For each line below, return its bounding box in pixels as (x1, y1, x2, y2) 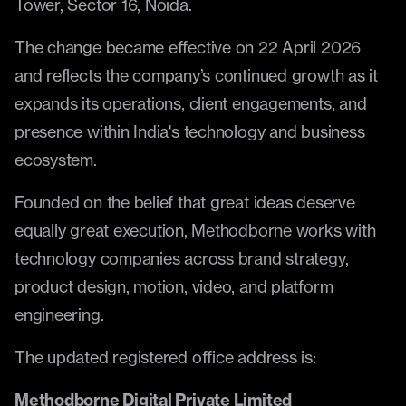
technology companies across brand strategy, (14, 248, 349, 268)
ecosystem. (14, 150, 97, 169)
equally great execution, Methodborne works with (14, 220, 376, 240)
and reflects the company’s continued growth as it (14, 65, 378, 85)
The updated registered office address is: (14, 347, 316, 367)
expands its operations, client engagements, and (14, 93, 367, 113)
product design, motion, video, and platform (14, 276, 333, 296)
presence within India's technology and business (14, 121, 365, 141)
